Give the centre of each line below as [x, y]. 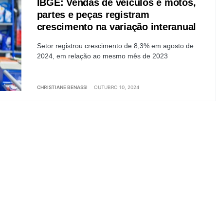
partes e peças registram [93, 15]
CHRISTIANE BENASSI [62, 87]
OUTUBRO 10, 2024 [116, 87]
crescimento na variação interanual [116, 27]
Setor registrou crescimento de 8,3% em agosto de [115, 46]
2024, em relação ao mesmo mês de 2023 [102, 56]
